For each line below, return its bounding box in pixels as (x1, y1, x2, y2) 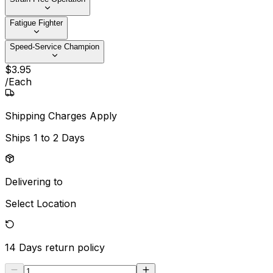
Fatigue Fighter (10, 18, 63, 28)
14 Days (5, 241, 42, 254)
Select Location (5, 197, 76, 210)
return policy (45, 241, 105, 254)
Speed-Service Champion (10, 42, 99, 52)
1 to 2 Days (34, 132, 85, 144)
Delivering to (5, 175, 63, 188)
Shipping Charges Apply (5, 110, 117, 122)
